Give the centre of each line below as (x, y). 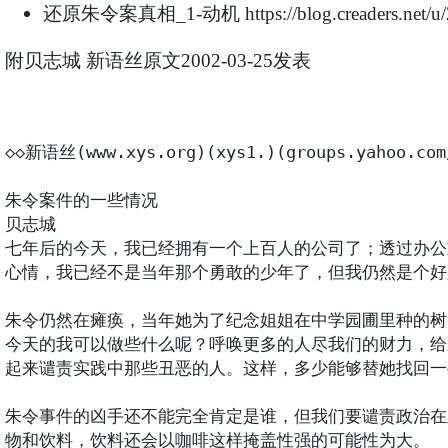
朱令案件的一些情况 (81, 201)
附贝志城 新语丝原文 (92, 61)
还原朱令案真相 (109, 14)
